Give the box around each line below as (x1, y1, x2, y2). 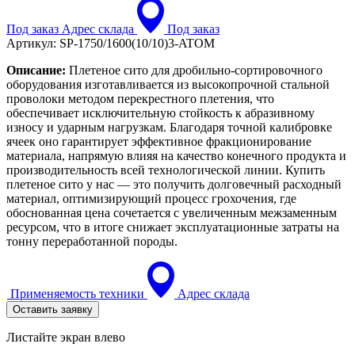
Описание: (6, 63, 66, 77)
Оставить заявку (13, 303, 93, 315)
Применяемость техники (10, 286, 144, 300)
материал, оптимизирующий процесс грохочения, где (6, 191, 296, 205)
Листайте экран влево (6, 330, 125, 344)
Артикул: (6, 36, 56, 50)
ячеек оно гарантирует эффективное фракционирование (6, 134, 311, 148)
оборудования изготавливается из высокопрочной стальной (6, 77, 330, 91)
